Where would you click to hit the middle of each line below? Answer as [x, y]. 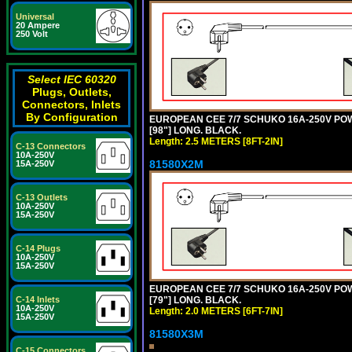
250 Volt [32, 34]
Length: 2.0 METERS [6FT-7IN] [216, 311]
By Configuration [71, 117]
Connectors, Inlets [71, 104]
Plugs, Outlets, [71, 92]
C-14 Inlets [38, 299]
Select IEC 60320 [71, 79]
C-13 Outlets [42, 197]
